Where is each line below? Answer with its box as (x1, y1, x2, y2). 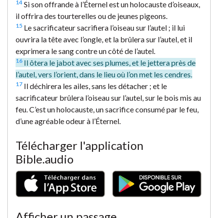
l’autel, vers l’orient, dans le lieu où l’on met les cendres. (16, 69, 192, 79)
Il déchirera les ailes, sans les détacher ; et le (22, 81, 167, 91)
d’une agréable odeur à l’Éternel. (16, 116, 121, 126)
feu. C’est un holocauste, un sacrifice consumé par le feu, (16, 104, 199, 114)
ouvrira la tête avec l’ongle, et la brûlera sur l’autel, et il (16, 34, 192, 44)
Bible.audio (16, 151, 73, 166)
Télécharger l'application (16, 138, 144, 152)
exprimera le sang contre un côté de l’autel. (16, 46, 155, 55)
